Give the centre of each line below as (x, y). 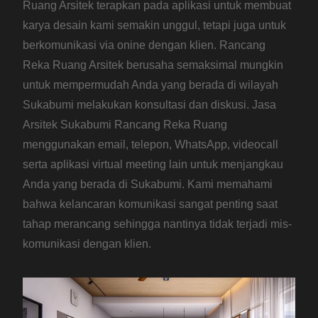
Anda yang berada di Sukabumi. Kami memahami (148, 185)
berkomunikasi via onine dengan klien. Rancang (144, 45)
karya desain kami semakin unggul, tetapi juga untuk (155, 26)
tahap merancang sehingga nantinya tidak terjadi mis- (158, 224)
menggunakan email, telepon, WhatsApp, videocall (151, 145)
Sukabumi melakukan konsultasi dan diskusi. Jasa (150, 105)
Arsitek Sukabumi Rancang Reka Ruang (125, 125)
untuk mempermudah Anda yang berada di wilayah (151, 85)
